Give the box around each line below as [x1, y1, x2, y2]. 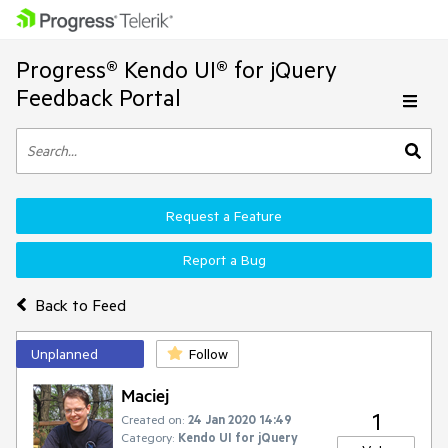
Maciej [121, 384, 169, 406]
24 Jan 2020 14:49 [188, 411, 292, 427]
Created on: [121, 411, 184, 427]
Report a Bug [182, 251, 266, 269]
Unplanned [31, 345, 98, 363]
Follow [189, 345, 228, 363]
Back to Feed [34, 294, 126, 315]
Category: [121, 429, 174, 445]
